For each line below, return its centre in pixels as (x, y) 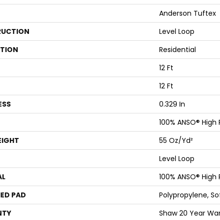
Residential (178, 50)
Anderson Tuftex (188, 13)
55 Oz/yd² (176, 140)
